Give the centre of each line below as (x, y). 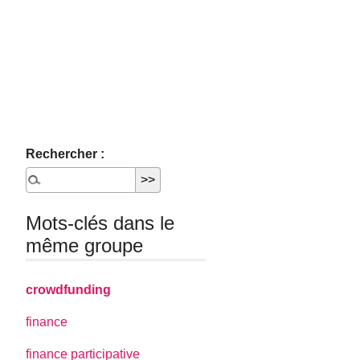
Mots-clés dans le (100, 223)
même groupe (85, 245)
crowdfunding (69, 290)
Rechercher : (65, 154)
